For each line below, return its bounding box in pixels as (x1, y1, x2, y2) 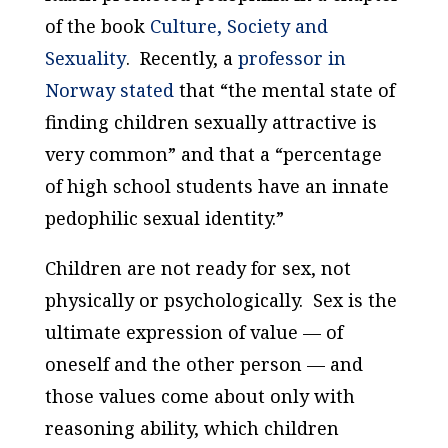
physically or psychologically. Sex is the (44, 288, 397, 313)
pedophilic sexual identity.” (44, 206, 284, 231)
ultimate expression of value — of (44, 320, 343, 345)
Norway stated (44, 78, 174, 103)
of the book (44, 14, 150, 39)
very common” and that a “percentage (44, 142, 382, 167)
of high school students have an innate (44, 174, 389, 199)
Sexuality (44, 46, 126, 71)
